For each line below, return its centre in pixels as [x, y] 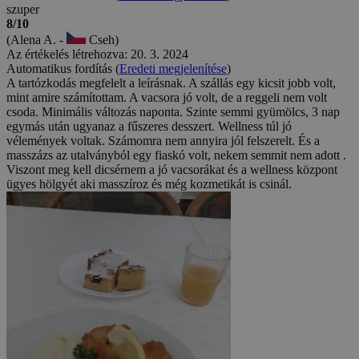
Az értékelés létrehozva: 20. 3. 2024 [97, 54]
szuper [23, 9]
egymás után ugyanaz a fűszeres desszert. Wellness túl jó [149, 126]
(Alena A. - [36, 39]
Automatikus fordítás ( [63, 68]
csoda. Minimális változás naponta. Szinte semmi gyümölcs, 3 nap [173, 111]
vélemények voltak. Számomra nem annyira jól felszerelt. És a [163, 140]
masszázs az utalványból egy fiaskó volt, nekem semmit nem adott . [176, 155]
